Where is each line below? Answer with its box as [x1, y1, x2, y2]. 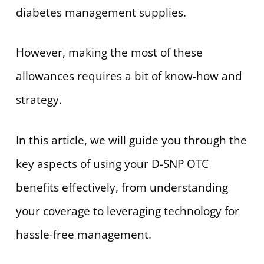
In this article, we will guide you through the [15, 132, 247, 148]
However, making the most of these [15, 45, 203, 61]
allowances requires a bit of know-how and [15, 68, 242, 84]
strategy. [15, 92, 62, 108]
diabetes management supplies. [15, 4, 186, 20]
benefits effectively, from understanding [15, 179, 228, 195]
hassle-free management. [15, 226, 151, 242]
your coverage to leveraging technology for [15, 203, 239, 219]
